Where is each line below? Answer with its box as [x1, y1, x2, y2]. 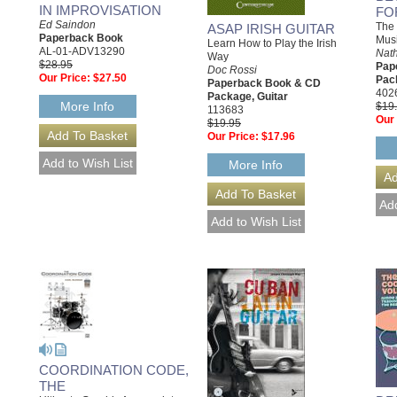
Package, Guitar [207, 90, 288, 103]
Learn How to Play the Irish [207, 36, 337, 50]
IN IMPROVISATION [39, 3, 161, 18]
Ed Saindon [39, 19, 96, 31]
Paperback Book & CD [207, 76, 321, 90]
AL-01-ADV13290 [39, 45, 125, 58]
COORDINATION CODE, [39, 362, 189, 378]
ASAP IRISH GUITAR [207, 20, 335, 36]
